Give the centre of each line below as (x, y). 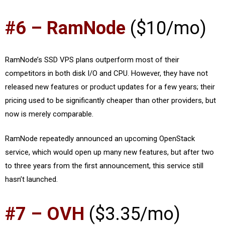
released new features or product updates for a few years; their (110, 87)
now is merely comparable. (49, 114)
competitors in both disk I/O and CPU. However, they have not (106, 73)
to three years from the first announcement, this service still (104, 166)
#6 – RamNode (65, 28)
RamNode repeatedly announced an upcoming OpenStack (100, 139)
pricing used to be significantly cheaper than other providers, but (110, 100)
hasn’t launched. (31, 179)
